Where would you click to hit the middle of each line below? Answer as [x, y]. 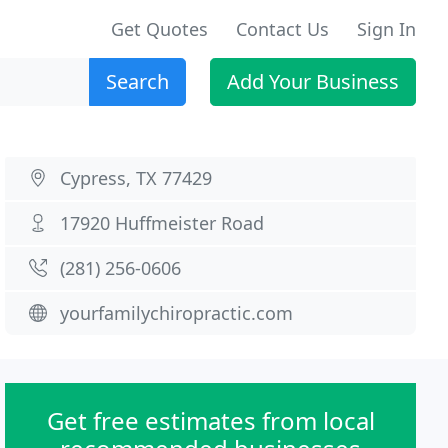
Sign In [386, 29]
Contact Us [282, 29]
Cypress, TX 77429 [136, 178]
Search [137, 81]
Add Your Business [313, 81]
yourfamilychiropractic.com [177, 313]
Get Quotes [159, 29]
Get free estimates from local [210, 420]
